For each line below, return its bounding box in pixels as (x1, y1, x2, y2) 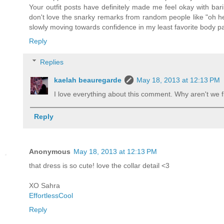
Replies (40, 57, 64, 66)
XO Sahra (29, 181, 60, 189)
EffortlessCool (29, 191, 73, 199)
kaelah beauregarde (54, 75, 122, 84)
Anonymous (29, 147, 70, 155)
